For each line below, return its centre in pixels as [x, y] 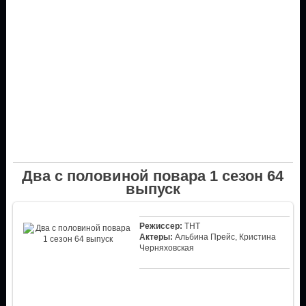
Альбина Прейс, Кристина [224, 237]
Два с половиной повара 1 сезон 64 [153, 176]
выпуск [153, 189]
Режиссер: [161, 226]
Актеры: [156, 237]
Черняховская [166, 248]
